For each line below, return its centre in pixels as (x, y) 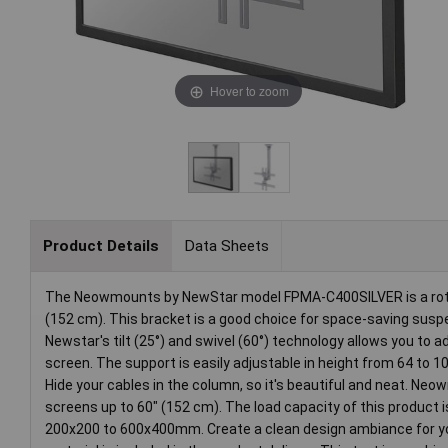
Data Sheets (226, 245)
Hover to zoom (249, 90)
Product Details (100, 245)
